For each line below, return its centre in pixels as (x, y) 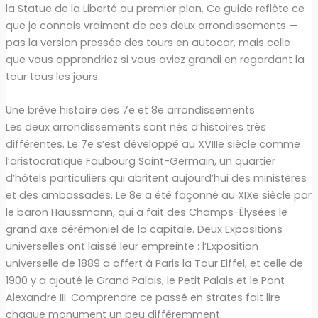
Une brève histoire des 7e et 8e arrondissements (130, 110)
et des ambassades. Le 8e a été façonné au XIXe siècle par (158, 195)
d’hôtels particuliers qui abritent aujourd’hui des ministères (156, 178)
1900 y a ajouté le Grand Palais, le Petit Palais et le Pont (145, 280)
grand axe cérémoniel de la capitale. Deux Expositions (144, 229)
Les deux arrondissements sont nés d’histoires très (136, 127)
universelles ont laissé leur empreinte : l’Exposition (132, 246)
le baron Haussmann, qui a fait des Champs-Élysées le (146, 212)
